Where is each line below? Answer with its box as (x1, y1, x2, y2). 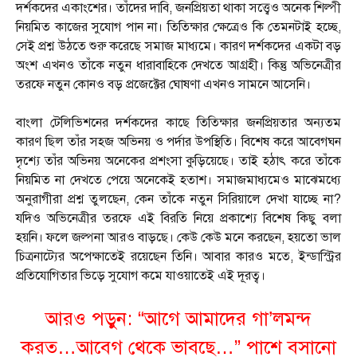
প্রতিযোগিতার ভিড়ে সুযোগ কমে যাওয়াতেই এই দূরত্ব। (16, 268, 265, 284)
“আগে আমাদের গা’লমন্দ (138, 307, 312, 331)
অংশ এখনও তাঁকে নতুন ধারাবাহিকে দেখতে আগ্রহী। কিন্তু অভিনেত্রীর (16, 57, 341, 74)
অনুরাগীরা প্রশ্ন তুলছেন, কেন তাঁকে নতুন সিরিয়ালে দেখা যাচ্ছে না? (16, 191, 341, 208)
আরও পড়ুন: (45, 307, 138, 331)
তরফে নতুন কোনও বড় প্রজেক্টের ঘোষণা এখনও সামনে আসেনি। (16, 76, 311, 93)
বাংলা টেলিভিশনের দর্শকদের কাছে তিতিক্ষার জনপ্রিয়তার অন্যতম (16, 115, 341, 131)
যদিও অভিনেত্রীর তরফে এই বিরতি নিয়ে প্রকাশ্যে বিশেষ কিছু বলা (16, 210, 341, 227)
